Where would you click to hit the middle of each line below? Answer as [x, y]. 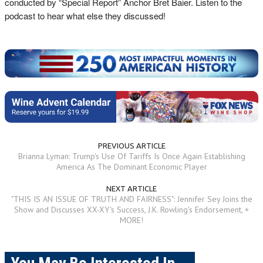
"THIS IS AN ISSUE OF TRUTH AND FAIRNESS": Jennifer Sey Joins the [131, 199]
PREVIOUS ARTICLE [131, 145]
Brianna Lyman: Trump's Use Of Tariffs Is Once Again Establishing [131, 156]
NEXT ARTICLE [131, 188]
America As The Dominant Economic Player [131, 166]
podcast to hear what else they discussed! [85, 16]
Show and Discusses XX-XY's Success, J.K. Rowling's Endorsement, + [131, 209]
